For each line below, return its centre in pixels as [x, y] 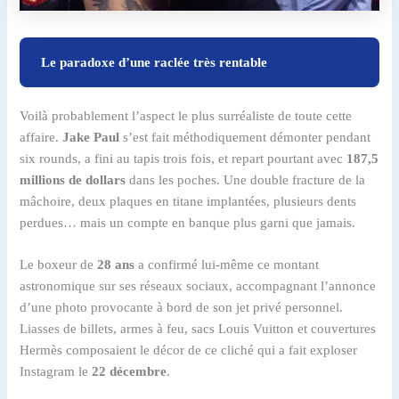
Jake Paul [91, 138]
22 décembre [130, 372]
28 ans [116, 265]
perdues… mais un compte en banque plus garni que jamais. [188, 223]
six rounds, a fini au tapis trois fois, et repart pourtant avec [183, 159]
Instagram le [56, 372]
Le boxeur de [59, 265]
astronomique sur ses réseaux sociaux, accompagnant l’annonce [198, 286]
